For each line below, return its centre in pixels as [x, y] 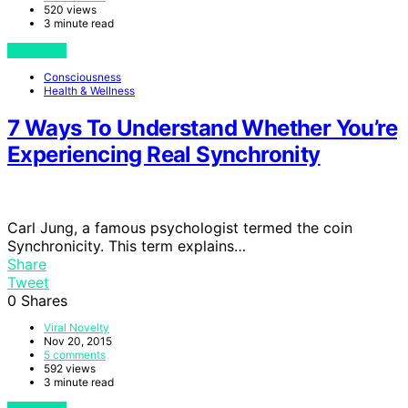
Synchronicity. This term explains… [127, 246]
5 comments [75, 355]
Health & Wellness [89, 90]
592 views [70, 369]
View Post [37, 50]
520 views [70, 9]
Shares [44, 301]
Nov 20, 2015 [78, 342]
